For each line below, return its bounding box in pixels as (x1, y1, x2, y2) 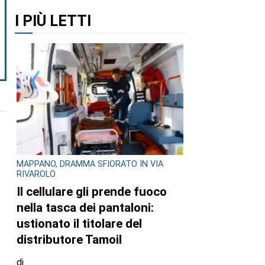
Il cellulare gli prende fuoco (17, 184, 167, 199)
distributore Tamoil (17, 232, 122, 247)
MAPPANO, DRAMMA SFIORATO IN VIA (17, 159, 163, 170)
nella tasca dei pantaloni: (17, 200, 154, 215)
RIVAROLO (17, 169, 56, 180)
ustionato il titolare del (17, 216, 142, 231)
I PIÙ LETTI (14, 11, 91, 30)
